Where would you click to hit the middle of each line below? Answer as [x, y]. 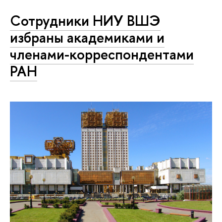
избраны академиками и [87, 37]
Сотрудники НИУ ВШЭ [85, 20]
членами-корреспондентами [102, 54]
